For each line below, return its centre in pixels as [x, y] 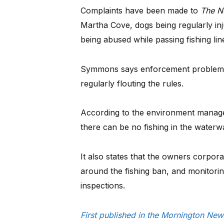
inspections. [102, 185]
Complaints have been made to [140, 10]
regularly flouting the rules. [132, 83]
